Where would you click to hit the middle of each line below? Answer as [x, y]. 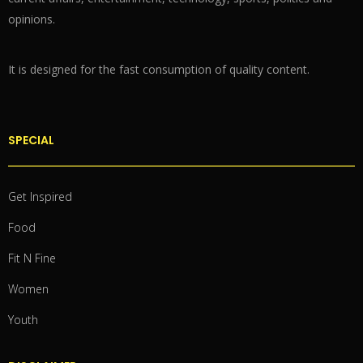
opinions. [32, 19]
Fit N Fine [32, 258]
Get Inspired [40, 196]
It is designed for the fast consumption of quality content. [159, 69]
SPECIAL [31, 140]
